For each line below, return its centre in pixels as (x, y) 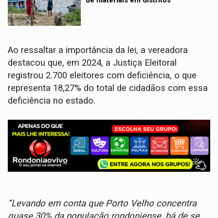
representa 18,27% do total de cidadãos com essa (108, 88)
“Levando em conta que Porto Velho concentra (102, 204)
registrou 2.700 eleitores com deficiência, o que (102, 76)
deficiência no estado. (53, 101)
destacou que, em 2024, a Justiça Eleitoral (92, 63)
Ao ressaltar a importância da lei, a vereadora (98, 50)
